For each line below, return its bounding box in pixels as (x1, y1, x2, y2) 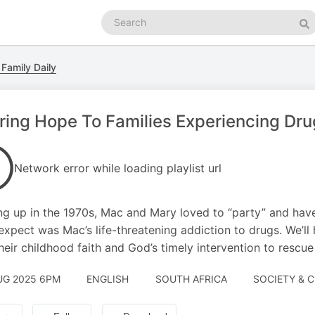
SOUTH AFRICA (155, 273, 227, 285)
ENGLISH (86, 273, 129, 285)
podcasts (101, 24, 143, 36)
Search (101, 10, 133, 22)
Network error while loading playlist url (14, 161, 221, 175)
